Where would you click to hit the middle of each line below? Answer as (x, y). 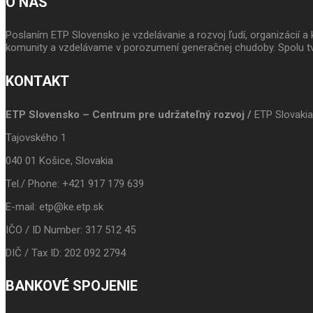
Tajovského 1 (37, 137)
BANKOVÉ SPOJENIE (72, 286)
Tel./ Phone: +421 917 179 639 (75, 183)
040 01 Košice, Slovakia (59, 160)
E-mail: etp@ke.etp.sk (54, 206)
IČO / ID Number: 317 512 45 (71, 230)
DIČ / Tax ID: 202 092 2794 (66, 253)
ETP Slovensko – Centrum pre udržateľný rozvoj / (130, 114)
